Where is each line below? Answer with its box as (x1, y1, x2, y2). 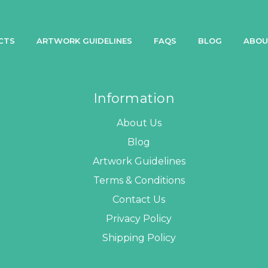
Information (93, 90, 175, 106)
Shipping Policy (102, 232, 176, 243)
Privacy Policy (106, 212, 172, 224)
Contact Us (112, 193, 166, 205)
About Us (116, 117, 162, 129)
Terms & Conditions (93, 174, 185, 186)
